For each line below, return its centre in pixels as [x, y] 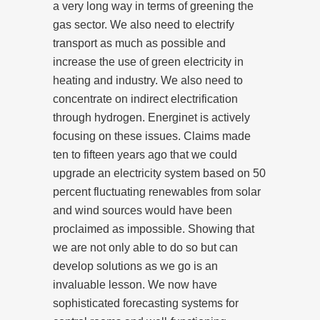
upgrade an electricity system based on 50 [159, 173]
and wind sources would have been [142, 210]
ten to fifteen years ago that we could [145, 154]
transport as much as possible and [139, 43]
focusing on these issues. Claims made [152, 136]
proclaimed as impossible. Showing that [154, 229]
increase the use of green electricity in [148, 61]
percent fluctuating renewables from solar [157, 191]
